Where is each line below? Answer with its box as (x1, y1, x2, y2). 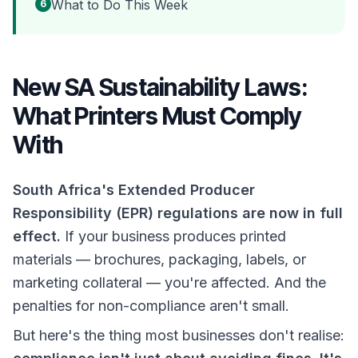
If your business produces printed (61, 228, 286, 245)
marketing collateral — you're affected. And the (13, 274, 326, 291)
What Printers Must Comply (13, 101, 302, 130)
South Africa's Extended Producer (13, 181, 255, 198)
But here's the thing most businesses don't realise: (13, 327, 344, 344)
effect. (13, 228, 61, 245)
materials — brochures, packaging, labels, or (13, 251, 306, 268)
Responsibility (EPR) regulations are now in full (13, 205, 343, 221)
